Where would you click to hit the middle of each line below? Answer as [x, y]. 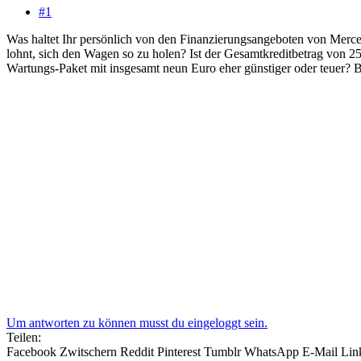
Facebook [31, 351]
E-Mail [320, 351]
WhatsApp [272, 351]
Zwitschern [88, 351]
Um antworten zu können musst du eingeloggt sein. [137, 322]
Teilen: [24, 337]
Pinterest [179, 351]
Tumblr [222, 351]
